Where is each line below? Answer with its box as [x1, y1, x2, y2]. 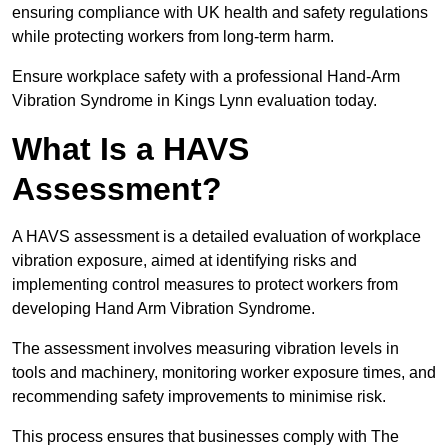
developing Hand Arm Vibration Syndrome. [12, 300, 319, 318]
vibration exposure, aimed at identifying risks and [12, 252, 357, 270]
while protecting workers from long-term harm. [12, 28, 334, 46]
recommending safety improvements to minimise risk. [12, 388, 390, 406]
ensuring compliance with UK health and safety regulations [12, 4, 428, 22]
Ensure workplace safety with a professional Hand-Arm [12, 68, 400, 86]
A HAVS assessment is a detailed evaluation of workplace [12, 228, 421, 246]
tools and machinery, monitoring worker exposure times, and [12, 364, 436, 382]
